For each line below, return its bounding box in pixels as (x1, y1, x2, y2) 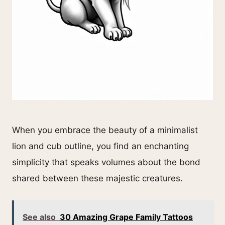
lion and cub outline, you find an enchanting (12, 141, 189, 151)
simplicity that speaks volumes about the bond (12, 157, 200, 167)
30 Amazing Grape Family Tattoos (60, 211, 193, 222)
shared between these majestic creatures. (12, 173, 183, 183)
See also (23, 211, 56, 222)
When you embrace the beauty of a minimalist (12, 125, 198, 135)
